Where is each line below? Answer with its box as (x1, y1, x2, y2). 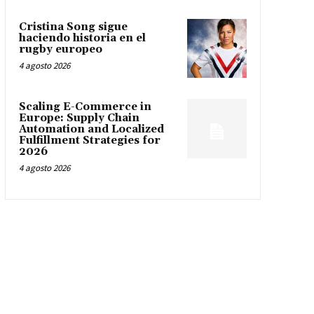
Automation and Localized (18, 123, 164, 137)
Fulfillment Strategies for (18, 134, 161, 148)
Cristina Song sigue (18, 20, 128, 34)
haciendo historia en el (18, 31, 146, 45)
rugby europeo (18, 42, 102, 56)
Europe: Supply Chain (18, 111, 139, 125)
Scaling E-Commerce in (18, 100, 151, 114)
